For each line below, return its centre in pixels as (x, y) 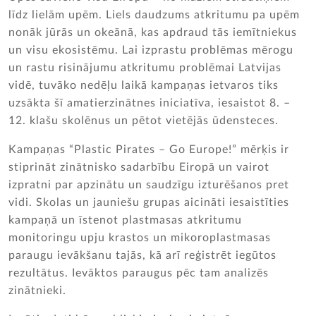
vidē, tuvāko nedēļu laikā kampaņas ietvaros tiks (144, 85)
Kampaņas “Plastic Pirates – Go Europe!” (123, 150)
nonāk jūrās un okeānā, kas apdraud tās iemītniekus (153, 32)
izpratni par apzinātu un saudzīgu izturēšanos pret (149, 185)
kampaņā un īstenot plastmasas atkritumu (125, 220)
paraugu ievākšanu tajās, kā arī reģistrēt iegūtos (142, 255)
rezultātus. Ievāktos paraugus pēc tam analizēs (139, 273)
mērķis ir (265, 150)
